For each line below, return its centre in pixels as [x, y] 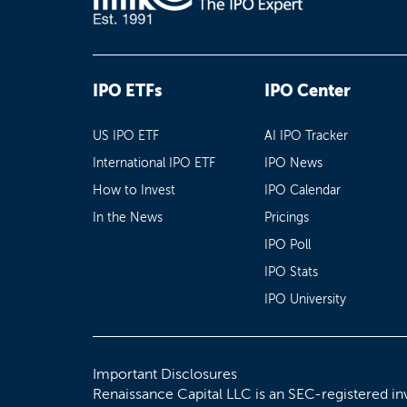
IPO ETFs [127, 90]
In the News [128, 217]
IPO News [294, 163]
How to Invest [134, 190]
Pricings [287, 217]
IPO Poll [288, 244]
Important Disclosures [165, 373]
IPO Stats [292, 272]
